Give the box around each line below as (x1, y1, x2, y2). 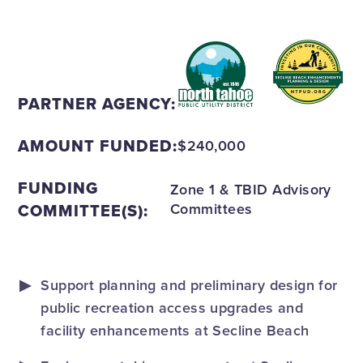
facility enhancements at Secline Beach (41, 319, 310, 340)
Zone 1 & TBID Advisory (169, 178, 331, 199)
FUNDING (18, 175, 99, 200)
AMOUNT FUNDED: (18, 133, 178, 158)
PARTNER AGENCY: (18, 91, 177, 116)
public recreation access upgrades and (41, 297, 304, 318)
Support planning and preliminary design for (41, 274, 338, 295)
